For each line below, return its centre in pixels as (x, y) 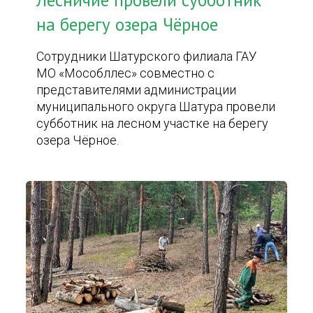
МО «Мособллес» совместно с (126, 73)
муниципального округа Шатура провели (156, 107)
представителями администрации (137, 90)
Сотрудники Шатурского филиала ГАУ (147, 56)
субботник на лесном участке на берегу (153, 123)
